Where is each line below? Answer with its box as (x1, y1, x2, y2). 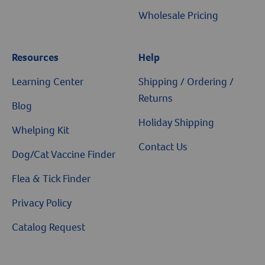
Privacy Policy (12, 196, 72, 210)
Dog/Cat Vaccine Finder (12, 147, 115, 161)
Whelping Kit (12, 123, 69, 137)
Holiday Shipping (138, 115, 214, 130)
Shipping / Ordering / (138, 75, 234, 89)
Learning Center (12, 75, 83, 89)
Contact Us (138, 140, 188, 154)
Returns (138, 91, 173, 105)
